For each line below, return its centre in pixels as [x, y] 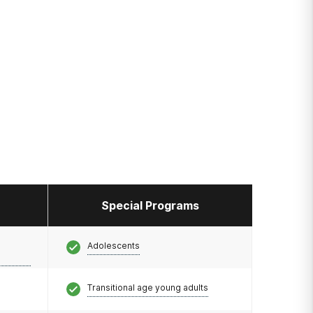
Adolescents [113, 245]
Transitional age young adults [147, 287]
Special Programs [150, 205]
